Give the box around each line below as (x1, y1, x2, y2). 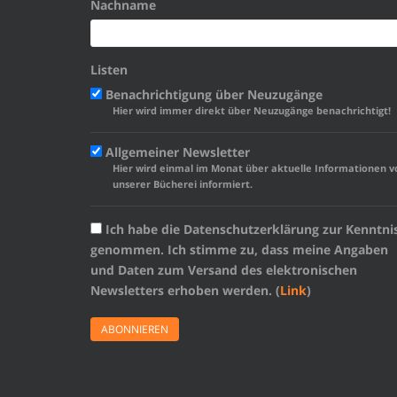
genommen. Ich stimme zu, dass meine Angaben (90, 241, 388, 258)
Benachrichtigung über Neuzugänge (102, 86, 323, 103)
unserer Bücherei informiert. (113, 177, 253, 191)
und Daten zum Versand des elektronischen (90, 261, 357, 278)
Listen (90, 61, 128, 78)
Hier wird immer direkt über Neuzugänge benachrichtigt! (113, 104, 391, 117)
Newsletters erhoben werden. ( (90, 282, 280, 299)
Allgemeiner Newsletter (102, 144, 250, 160)
